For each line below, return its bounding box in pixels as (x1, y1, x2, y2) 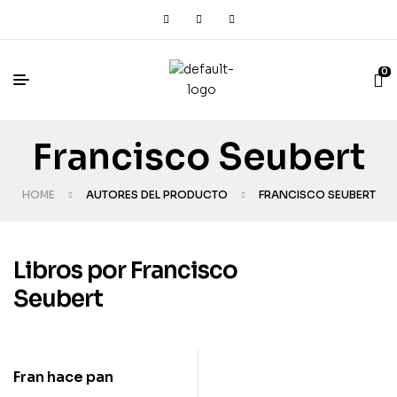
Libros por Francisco (13, 256, 237, 285)
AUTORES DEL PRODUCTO (85, 188, 228, 201)
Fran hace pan (13, 368, 113, 386)
